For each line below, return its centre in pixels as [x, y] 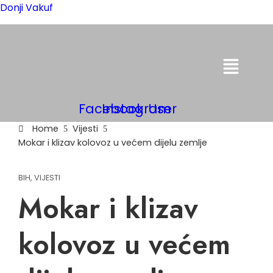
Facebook [111, 109]
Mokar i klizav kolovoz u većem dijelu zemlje [113, 142]
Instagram [136, 109]
